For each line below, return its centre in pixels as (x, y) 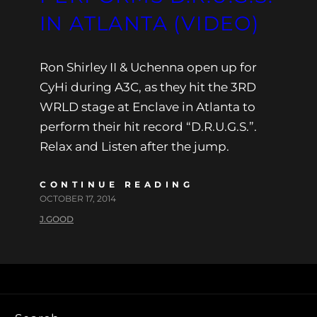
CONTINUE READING (116, 184)
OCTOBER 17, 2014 (78, 198)
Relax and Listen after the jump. (134, 146)
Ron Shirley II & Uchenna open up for (148, 67)
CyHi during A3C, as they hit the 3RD (148, 87)
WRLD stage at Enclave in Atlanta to (148, 106)
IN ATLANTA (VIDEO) (150, 23)
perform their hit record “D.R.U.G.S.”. (148, 126)
